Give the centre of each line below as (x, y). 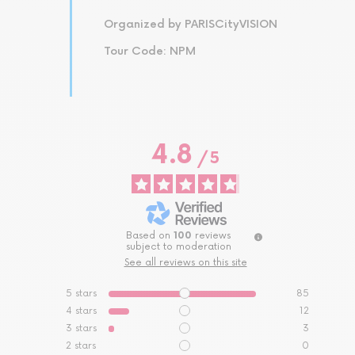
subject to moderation (178, 247)
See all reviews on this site (185, 263)
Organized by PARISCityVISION (191, 25)
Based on (150, 236)
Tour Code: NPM (150, 52)
